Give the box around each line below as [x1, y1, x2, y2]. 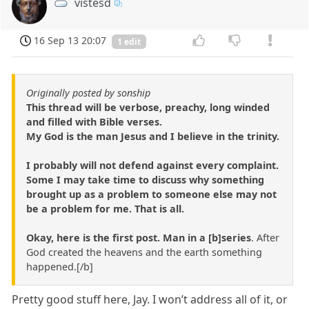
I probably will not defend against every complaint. [26, 159, 279, 172]
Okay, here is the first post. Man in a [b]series [26, 231, 251, 245]
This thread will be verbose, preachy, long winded [26, 101, 270, 114]
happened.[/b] [26, 260, 93, 274]
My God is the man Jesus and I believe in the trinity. [26, 130, 279, 143]
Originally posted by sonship [26, 86, 150, 100]
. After [251, 231, 279, 245]
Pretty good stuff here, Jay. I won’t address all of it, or [12, 292, 288, 308]
